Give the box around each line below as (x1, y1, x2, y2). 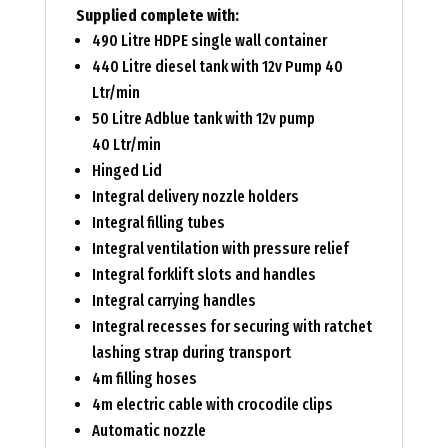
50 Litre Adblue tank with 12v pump (91, 109, 315, 129)
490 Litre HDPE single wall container (91, 31, 327, 51)
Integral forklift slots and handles (91, 265, 316, 285)
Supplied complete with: (75, 6, 239, 26)
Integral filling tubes (91, 213, 225, 233)
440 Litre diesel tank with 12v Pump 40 (91, 57, 343, 77)
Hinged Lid (91, 161, 162, 181)
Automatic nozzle (91, 421, 206, 441)
